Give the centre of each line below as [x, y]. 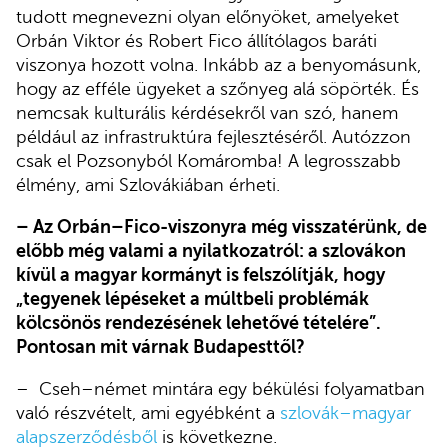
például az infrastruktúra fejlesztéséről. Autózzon [213, 137]
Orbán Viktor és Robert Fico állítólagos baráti [196, 41]
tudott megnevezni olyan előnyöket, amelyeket [207, 17]
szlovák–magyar [345, 412]
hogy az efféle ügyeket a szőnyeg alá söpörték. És [217, 89]
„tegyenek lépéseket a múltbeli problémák [192, 299]
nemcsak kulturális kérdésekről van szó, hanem [207, 113]
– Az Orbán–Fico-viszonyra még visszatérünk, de [221, 227]
